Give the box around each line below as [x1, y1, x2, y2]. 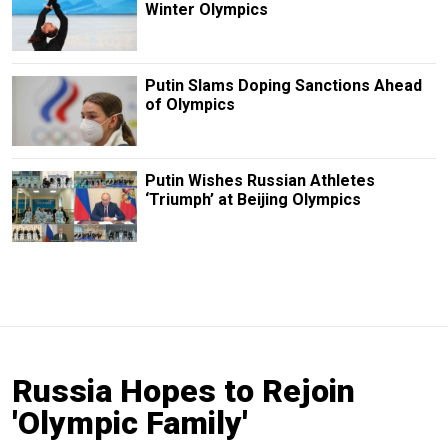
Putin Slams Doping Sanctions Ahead [144, 76, 422, 96]
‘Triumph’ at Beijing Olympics [144, 190, 361, 210]
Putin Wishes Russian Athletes [144, 171, 375, 191]
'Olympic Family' [12, 403, 248, 442]
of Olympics [144, 95, 235, 115]
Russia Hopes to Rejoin [12, 371, 355, 410]
